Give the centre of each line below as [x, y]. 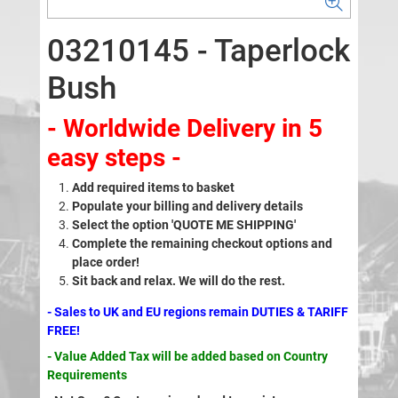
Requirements [87, 375]
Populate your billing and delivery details [187, 207]
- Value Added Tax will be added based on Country [187, 357]
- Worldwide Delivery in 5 [184, 129]
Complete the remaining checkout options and [202, 244]
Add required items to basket [153, 188]
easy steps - [114, 158]
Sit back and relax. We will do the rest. [179, 281]
